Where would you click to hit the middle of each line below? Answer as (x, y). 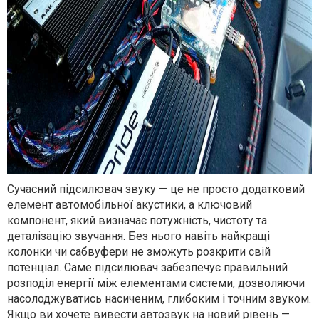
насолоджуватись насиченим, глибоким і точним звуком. (159, 299)
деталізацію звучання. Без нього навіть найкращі (138, 236)
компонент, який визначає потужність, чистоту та (137, 220)
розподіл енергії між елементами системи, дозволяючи (156, 283)
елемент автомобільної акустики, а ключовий (130, 205)
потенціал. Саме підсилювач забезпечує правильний (147, 267)
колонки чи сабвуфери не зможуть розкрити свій (139, 252)
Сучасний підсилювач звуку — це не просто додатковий (156, 189)
